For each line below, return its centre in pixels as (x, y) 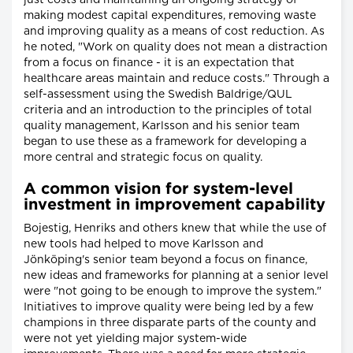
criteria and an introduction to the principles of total (168, 110)
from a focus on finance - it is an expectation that (159, 63)
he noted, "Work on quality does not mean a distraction (176, 47)
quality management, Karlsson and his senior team (162, 126)
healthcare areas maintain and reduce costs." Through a (176, 78)
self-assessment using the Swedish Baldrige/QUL (158, 94)
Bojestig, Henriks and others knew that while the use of (175, 228)
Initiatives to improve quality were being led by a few (169, 307)
